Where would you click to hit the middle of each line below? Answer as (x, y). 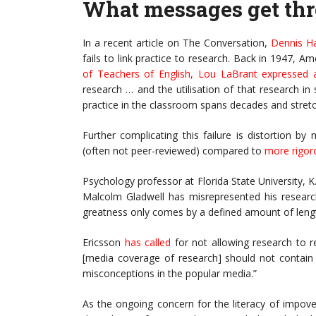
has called (147, 243)
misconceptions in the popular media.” (170, 274)
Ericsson (104, 243)
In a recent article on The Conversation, (177, 43)
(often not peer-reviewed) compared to (174, 151)
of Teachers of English (137, 74)
